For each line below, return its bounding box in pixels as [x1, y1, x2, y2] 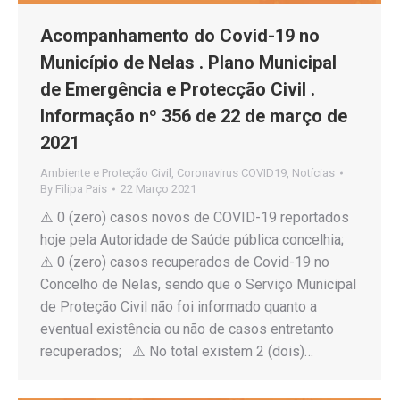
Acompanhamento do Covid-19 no [40, 24, 320, 46]
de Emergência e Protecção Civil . [40, 78, 315, 100]
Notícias [292, 165, 335, 179]
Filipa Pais [55, 181, 107, 196]
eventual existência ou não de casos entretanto [40, 320, 334, 337]
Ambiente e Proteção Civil [40, 165, 171, 179]
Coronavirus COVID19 [177, 165, 287, 179]
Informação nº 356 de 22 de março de [40, 104, 347, 127]
